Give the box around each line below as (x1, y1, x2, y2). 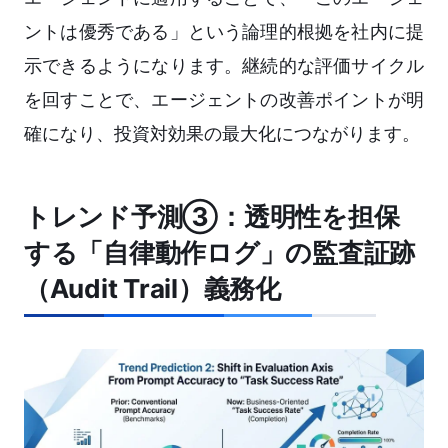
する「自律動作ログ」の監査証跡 (24, 237, 416, 269)
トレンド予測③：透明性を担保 (24, 201, 400, 233)
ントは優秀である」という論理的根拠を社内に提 (24, 21, 424, 43)
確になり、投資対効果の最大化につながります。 (24, 123, 420, 145)
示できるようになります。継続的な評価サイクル (24, 55, 424, 77)
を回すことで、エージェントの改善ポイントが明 (24, 89, 424, 111)
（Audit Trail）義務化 (24, 273, 281, 305)
